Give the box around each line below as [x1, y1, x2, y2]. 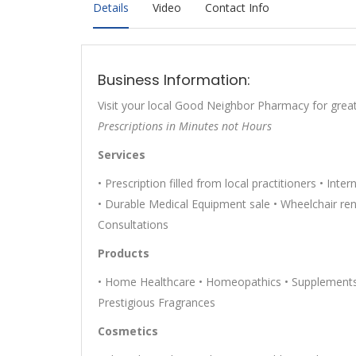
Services [98, 147, 145, 163]
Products [98, 246, 149, 261]
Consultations [98, 217, 168, 233]
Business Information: [98, 70, 250, 91]
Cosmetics [98, 323, 158, 339]
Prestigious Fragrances [98, 295, 215, 311]
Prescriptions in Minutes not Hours [98, 118, 272, 134]
